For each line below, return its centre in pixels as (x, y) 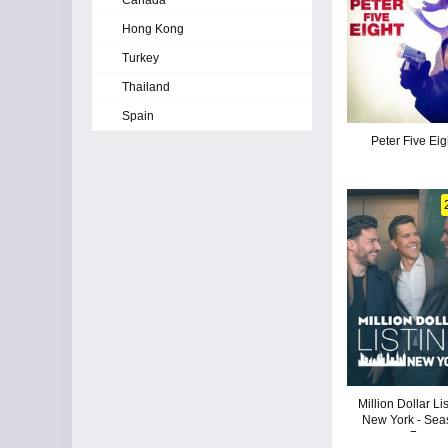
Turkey (140, 58)
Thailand (146, 87)
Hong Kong (153, 29)
